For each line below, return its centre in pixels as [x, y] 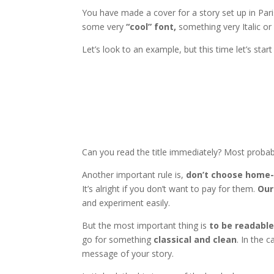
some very [104, 26]
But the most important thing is [146, 225]
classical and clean [195, 239]
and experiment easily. [126, 202]
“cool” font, [151, 26]
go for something [118, 239]
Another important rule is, [134, 174]
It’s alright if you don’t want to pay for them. [170, 188]
